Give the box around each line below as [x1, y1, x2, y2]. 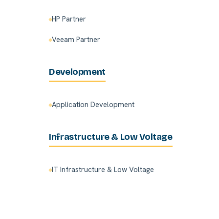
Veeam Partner [52, 35, 100, 45]
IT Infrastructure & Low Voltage [52, 165, 154, 175]
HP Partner [52, 14, 86, 24]
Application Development [52, 100, 134, 110]
